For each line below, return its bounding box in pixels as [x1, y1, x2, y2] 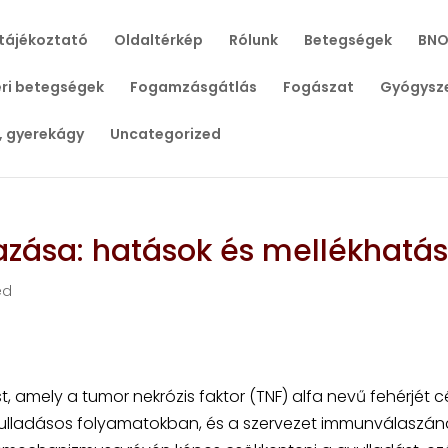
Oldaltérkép [113, 30, 203, 50]
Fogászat [282, 77, 354, 97]
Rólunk [228, 30, 278, 50]
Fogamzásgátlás [129, 77, 257, 97]
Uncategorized [109, 124, 221, 144]
